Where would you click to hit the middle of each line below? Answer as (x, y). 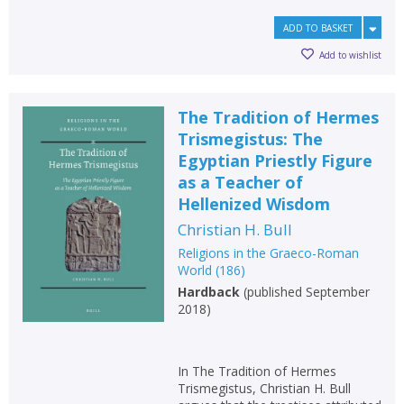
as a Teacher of (240, 183)
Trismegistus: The (250, 139)
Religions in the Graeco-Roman (268, 253)
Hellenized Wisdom (253, 204)
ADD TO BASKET (318, 28)
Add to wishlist (350, 55)
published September (308, 292)
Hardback (208, 292)
